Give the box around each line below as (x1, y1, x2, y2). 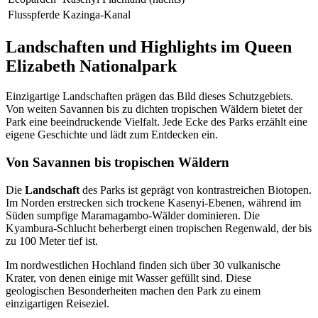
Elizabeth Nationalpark (6, 57, 177, 76)
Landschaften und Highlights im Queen (6, 38, 292, 57)
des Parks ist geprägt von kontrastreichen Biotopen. (79, 183, 312, 196)
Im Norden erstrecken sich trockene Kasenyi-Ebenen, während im (6, 196, 301, 209)
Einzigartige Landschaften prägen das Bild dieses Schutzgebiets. (6, 90, 293, 103)
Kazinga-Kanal (62, 9, 131, 21)
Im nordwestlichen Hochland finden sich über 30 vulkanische (6, 258, 280, 271)
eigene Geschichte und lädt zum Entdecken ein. (6, 128, 218, 141)
